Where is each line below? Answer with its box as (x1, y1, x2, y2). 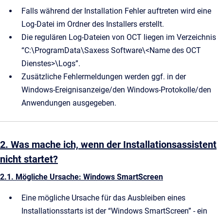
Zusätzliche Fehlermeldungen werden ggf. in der (21, 72, 186, 81)
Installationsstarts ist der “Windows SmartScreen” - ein (21, 206, 207, 216)
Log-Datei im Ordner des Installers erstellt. (21, 19, 164, 29)
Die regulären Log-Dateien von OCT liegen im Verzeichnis (21, 33, 216, 42)
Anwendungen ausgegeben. (21, 98, 116, 108)
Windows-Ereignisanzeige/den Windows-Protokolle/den (21, 85, 211, 94)
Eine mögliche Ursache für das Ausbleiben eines (21, 193, 185, 202)
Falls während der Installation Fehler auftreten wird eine (21, 6, 211, 16)
